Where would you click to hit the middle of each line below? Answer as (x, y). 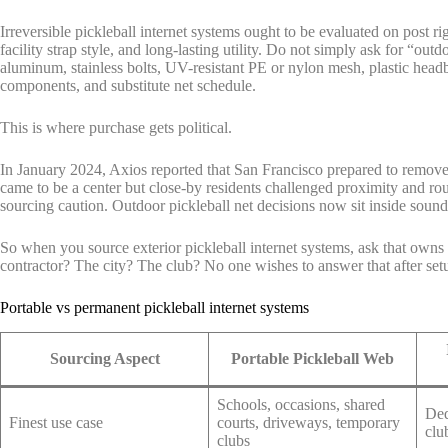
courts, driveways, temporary (308, 423)
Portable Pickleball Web (312, 359)
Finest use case (56, 423)
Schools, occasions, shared (301, 405)
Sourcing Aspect (104, 359)
